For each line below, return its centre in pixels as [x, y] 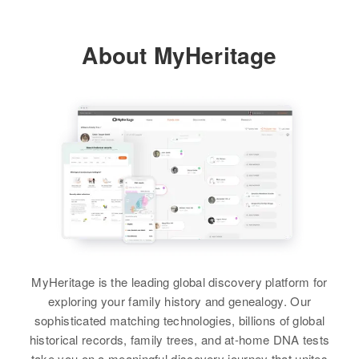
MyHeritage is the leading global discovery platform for [179, 281]
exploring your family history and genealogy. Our [179, 301]
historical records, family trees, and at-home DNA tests [179, 339]
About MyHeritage [179, 55]
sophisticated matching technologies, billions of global [179, 320]
